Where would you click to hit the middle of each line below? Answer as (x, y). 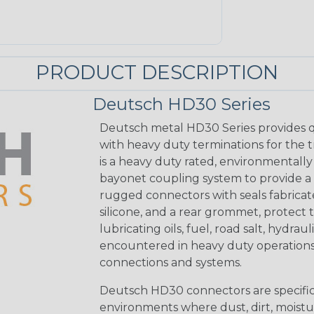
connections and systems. (170, 262)
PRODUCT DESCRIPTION (157, 72)
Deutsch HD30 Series (181, 104)
